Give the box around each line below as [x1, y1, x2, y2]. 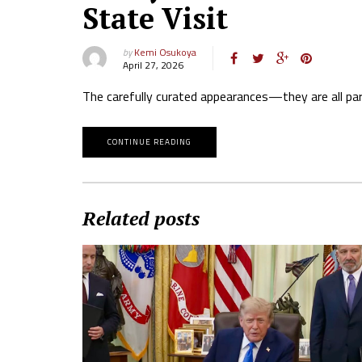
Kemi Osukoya [134, 44, 196, 60]
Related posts [82, 205, 200, 231]
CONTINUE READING [107, 136, 192, 148]
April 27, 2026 [123, 57, 183, 73]
